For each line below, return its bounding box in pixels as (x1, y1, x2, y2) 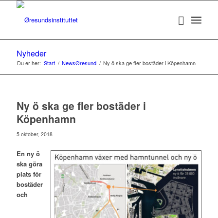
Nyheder (16, 48, 46, 59)
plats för (16, 169, 41, 179)
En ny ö (16, 149, 40, 159)
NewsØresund (61, 59, 96, 67)
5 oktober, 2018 (16, 130, 53, 138)
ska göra (16, 159, 42, 169)
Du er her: (17, 59, 41, 67)
